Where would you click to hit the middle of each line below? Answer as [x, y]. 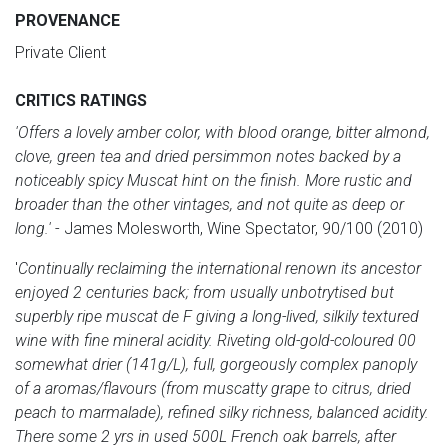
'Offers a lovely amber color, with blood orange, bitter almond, [222, 132]
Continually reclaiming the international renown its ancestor [219, 268]
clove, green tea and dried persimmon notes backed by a [208, 156]
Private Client [60, 52]
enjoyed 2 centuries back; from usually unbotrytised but [204, 292]
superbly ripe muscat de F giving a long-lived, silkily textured [217, 316]
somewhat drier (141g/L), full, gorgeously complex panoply [216, 364]
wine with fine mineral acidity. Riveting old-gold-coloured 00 [215, 340]
